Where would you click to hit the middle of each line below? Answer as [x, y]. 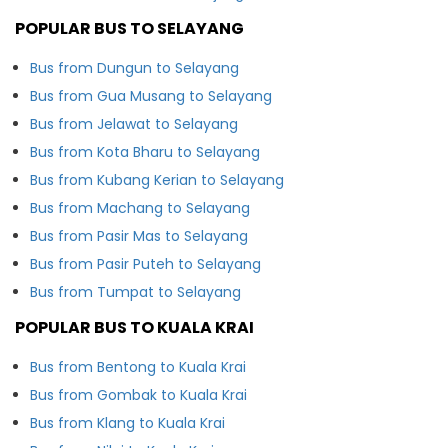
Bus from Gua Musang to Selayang [151, 95]
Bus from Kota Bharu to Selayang [145, 151]
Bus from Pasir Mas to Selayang [139, 235]
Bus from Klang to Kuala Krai [127, 422]
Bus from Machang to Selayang [140, 207]
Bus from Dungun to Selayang [134, 67]
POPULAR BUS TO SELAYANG [129, 28]
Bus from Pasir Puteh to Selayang [145, 263]
